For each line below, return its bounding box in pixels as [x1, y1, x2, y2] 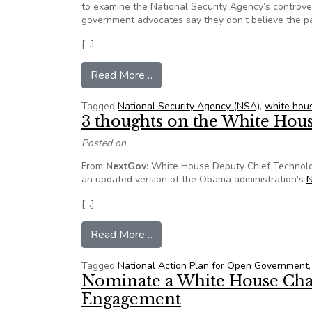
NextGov [106, 159, 146, 173]
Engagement [81, 290, 181, 309]
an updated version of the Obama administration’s [81, 173, 306, 186]
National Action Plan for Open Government [118, 259, 309, 272]
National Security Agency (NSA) [118, 100, 260, 113]
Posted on [81, 136, 126, 150]
